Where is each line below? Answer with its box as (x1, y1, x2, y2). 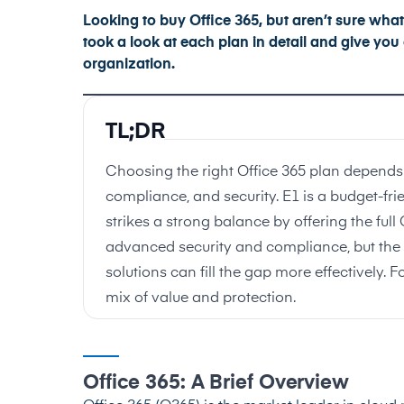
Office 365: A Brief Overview (83, 372, 349, 393)
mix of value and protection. (106, 290, 296, 306)
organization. (83, 57, 175, 72)
